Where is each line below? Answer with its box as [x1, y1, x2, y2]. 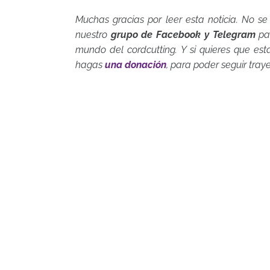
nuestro [75, 29, 111, 40]
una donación [105, 59, 166, 71]
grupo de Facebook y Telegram [110, 29, 256, 40]
